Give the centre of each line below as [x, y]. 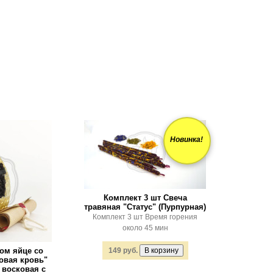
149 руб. [123, 250]
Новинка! [186, 140]
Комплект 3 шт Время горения [145, 217]
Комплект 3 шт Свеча [145, 198]
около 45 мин [145, 228]
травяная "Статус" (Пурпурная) [145, 207]
